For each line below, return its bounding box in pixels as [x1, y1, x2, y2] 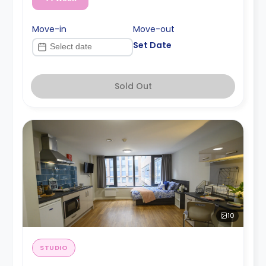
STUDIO [40, 242, 68, 252]
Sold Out [114, 80, 152, 92]
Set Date [133, 39, 172, 51]
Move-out [133, 23, 175, 35]
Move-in [32, 23, 66, 35]
